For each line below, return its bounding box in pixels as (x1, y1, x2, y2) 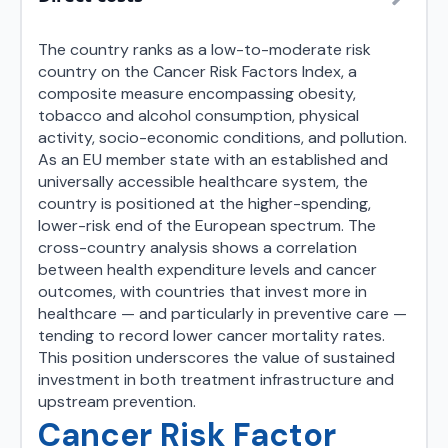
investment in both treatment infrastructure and (38, 369, 394, 390)
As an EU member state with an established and (38, 149, 388, 170)
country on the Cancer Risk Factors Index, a (38, 61, 357, 82)
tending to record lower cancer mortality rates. (38, 325, 385, 346)
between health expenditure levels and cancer (38, 259, 377, 280)
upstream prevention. (38, 391, 196, 412)
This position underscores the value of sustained (38, 347, 395, 368)
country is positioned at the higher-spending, (38, 193, 371, 214)
